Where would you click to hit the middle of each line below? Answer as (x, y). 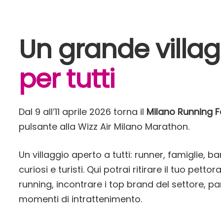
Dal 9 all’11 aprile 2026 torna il (82, 112)
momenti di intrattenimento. (80, 199)
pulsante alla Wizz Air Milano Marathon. (104, 127)
